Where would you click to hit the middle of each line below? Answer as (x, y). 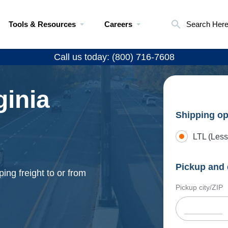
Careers (118, 24)
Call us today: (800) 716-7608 (114, 57)
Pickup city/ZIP (199, 187)
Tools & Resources (42, 24)
